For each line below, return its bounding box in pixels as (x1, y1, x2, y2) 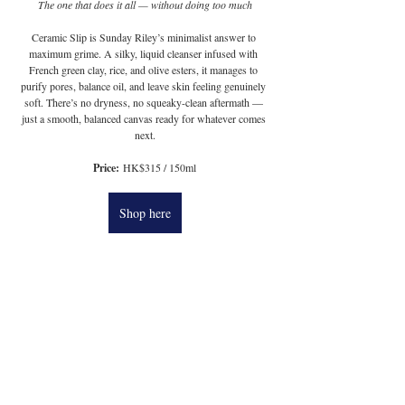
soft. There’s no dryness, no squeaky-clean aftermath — (24, 95, 266, 109)
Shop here (118, 204, 171, 221)
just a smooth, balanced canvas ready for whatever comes (21, 111, 268, 126)
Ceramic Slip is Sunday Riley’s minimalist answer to (31, 30, 259, 44)
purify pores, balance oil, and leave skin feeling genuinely (21, 79, 268, 93)
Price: (93, 160, 119, 175)
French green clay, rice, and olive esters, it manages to (29, 62, 260, 77)
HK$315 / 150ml (119, 160, 196, 174)
